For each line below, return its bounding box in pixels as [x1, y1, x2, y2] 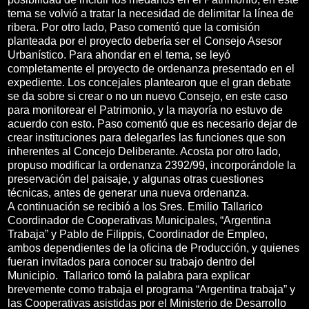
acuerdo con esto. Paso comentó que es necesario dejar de [8, 117, 297, 130]
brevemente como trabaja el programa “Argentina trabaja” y [8, 283, 295, 295]
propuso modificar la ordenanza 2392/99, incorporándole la [8, 159, 296, 171]
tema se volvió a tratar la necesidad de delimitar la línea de [8, 7, 294, 19]
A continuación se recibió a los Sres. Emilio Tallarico [8, 200, 263, 212]
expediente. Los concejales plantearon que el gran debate [8, 76, 291, 88]
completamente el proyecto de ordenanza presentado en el [8, 62, 295, 74]
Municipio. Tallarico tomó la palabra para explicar [8, 269, 250, 281]
